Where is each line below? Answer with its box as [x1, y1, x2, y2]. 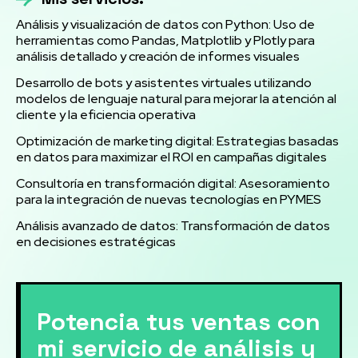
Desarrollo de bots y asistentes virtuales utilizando [16, 74, 312, 92]
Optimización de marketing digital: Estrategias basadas [16, 133, 339, 150]
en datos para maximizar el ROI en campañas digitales [16, 149, 327, 166]
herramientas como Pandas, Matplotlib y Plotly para [16, 32, 315, 50]
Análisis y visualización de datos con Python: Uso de [16, 16, 315, 34]
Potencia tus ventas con [37, 306, 320, 338]
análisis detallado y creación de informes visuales [16, 48, 300, 66]
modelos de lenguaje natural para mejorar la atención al [16, 90, 336, 108]
